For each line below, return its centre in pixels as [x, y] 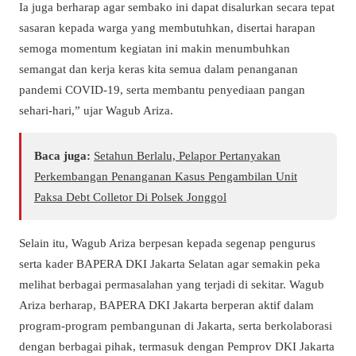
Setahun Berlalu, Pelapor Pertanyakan [187, 156]
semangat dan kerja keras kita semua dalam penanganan [159, 69]
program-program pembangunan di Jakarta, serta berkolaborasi [176, 325]
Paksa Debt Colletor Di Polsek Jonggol [130, 197]
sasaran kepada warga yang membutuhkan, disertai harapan [167, 28]
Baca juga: [62, 156]
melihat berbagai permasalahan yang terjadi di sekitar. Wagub [172, 284]
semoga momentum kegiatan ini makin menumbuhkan [155, 48]
